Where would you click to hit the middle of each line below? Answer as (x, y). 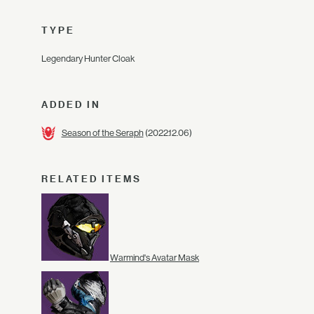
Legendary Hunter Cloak (88, 59)
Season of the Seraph (102, 133)
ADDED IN (71, 104)
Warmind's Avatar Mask (155, 258)
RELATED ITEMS (91, 179)
